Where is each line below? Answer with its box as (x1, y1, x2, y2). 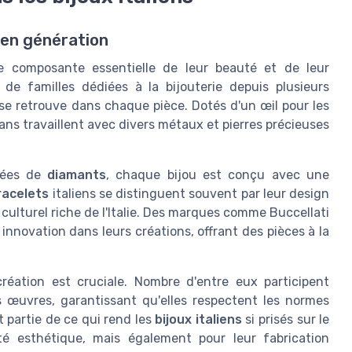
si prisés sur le (241, 312, 330, 328)
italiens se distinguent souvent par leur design (49, 186, 330, 202)
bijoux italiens (155, 312, 242, 328)
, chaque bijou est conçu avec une (106, 167, 329, 183)
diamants (47, 167, 107, 183)
